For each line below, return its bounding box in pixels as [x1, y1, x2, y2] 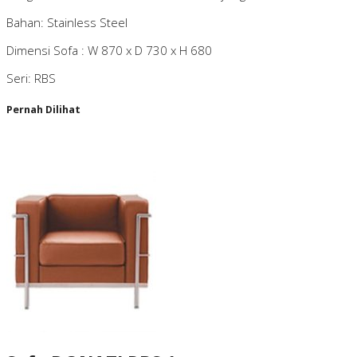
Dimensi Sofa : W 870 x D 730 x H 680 [6, 42, 212, 59]
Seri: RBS [6, 70, 56, 87]
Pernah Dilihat [6, 103, 80, 117]
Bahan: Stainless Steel [6, 14, 127, 31]
